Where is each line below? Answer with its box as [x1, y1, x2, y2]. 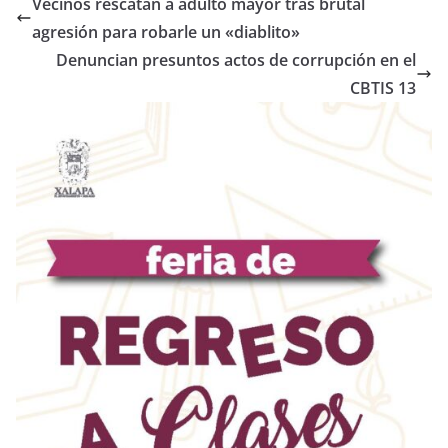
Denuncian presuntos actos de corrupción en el [56, 49, 416, 72]
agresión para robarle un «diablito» [32, 21, 300, 44]
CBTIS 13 [350, 77, 416, 100]
